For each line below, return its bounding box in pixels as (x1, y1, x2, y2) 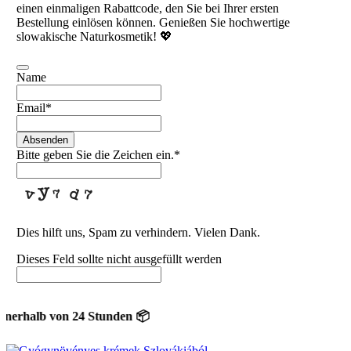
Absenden (23, 134, 69, 147)
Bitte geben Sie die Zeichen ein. (16, 148, 175, 162)
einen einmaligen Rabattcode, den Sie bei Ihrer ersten (16, 2, 280, 16)
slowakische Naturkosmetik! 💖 (16, 30, 173, 44)
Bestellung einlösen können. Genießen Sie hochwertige (16, 16, 291, 30)
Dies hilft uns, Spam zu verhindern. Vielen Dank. (16, 226, 261, 240)
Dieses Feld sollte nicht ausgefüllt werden (16, 252, 223, 266)
